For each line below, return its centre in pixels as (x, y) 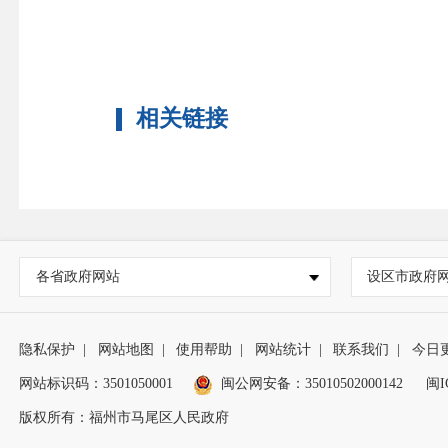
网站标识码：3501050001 (96, 383)
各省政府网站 (77, 276)
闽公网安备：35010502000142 (311, 383)
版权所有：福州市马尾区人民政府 (124, 417)
